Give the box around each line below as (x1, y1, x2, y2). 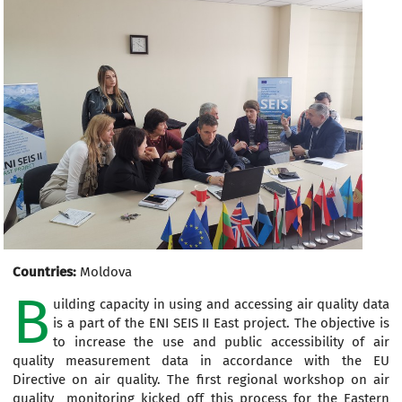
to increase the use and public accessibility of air (53, 334, 389, 351)
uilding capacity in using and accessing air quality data (53, 296, 389, 313)
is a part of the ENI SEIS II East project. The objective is (53, 315, 389, 332)
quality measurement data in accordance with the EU (13, 353, 389, 370)
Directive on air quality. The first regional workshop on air (13, 371, 389, 389)
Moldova (80, 264, 132, 281)
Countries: (13, 264, 76, 281)
